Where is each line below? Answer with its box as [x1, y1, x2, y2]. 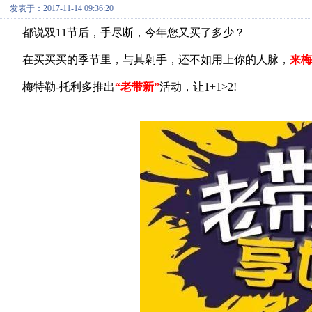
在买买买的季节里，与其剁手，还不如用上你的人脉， [22, 54, 290, 65]
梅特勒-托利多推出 [22, 81, 115, 93]
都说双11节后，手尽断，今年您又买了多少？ [22, 26, 245, 38]
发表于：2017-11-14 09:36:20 [10, 3, 114, 13]
